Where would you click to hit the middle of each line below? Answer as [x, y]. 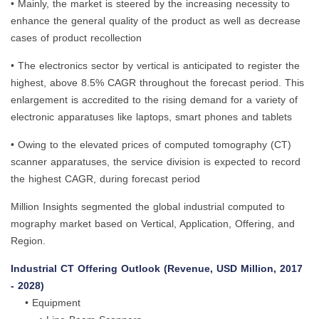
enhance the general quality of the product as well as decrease [156, 21]
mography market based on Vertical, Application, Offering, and [153, 224]
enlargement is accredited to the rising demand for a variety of [154, 100]
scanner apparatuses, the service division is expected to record [156, 162]
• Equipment [46, 303]
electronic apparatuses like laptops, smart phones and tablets [151, 117]
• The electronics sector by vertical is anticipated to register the [155, 66]
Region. [28, 241]
